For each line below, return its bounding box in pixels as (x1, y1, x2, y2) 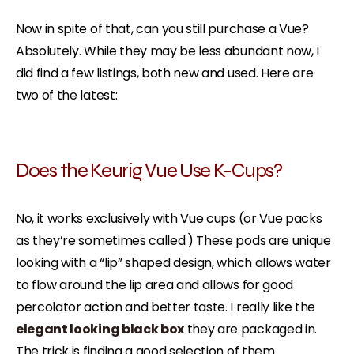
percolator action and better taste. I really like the (16, 297, 316, 316)
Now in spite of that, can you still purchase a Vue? (16, 19, 309, 38)
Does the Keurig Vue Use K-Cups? (16, 156, 282, 183)
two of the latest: (16, 85, 118, 104)
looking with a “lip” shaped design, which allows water (16, 253, 331, 272)
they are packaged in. (184, 319, 317, 338)
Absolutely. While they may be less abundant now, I (16, 41, 319, 60)
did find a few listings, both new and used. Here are (16, 63, 314, 82)
